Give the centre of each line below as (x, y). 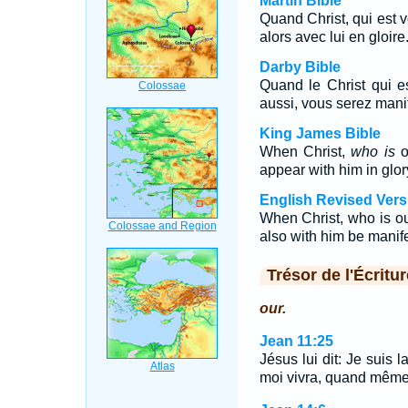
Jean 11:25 (296, 341)
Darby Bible (300, 67)
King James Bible (320, 133)
